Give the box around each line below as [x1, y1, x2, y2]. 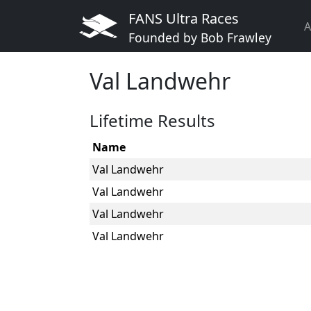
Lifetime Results [90, 109, 215, 132]
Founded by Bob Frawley [128, 29, 271, 46]
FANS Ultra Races [128, 9, 239, 28]
